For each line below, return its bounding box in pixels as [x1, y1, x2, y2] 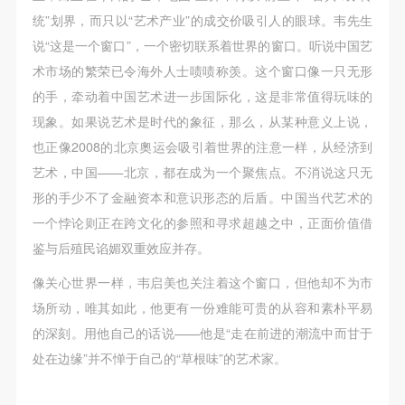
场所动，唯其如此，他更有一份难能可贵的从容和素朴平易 [32, 297, 373, 316]
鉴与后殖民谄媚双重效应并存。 [32, 238, 210, 257]
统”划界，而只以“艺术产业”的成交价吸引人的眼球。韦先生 [32, 10, 373, 29]
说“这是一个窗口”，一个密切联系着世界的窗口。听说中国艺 [32, 35, 373, 54]
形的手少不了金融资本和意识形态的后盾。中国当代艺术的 [32, 187, 373, 206]
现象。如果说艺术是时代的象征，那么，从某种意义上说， [32, 111, 373, 130]
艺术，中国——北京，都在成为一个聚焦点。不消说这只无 [32, 162, 373, 181]
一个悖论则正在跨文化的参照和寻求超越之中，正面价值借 [32, 212, 373, 231]
